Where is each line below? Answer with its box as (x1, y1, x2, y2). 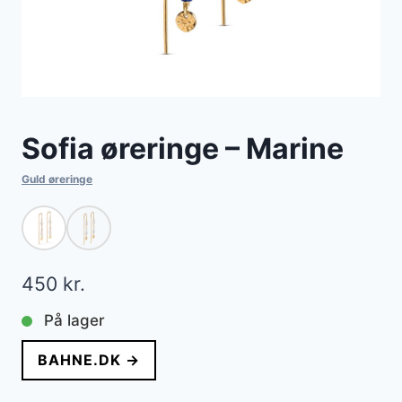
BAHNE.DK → (38, 351, 140, 370)
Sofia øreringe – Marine (22, 131, 344, 167)
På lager (44, 311, 105, 330)
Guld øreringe (22, 172, 92, 187)
